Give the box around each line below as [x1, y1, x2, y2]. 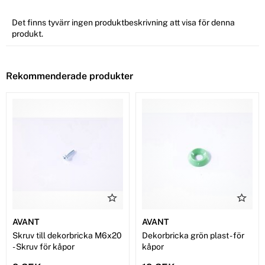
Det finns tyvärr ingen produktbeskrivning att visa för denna [12, 18, 235, 28]
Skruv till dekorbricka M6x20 [12, 231, 122, 241]
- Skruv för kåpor [12, 242, 75, 252]
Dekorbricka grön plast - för [142, 231, 244, 241]
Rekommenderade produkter [6, 70, 133, 82]
